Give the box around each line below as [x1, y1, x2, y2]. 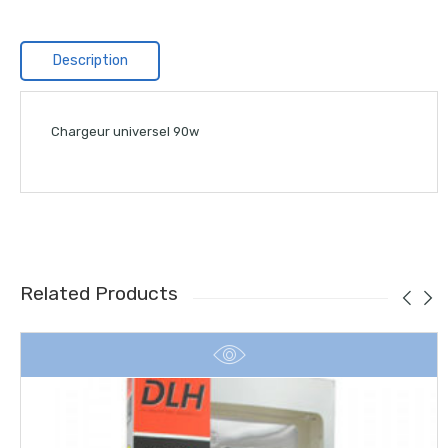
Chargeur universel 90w [51, 124, 199, 140]
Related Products [20, 282, 178, 305]
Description [52, 52, 128, 70]
